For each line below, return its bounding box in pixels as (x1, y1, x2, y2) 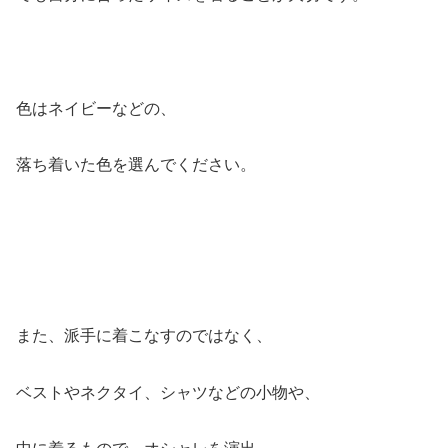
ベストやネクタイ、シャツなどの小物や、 (16, 383, 320, 401)
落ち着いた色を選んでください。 (16, 156, 256, 174)
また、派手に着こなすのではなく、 (16, 326, 272, 344)
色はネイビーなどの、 (16, 99, 176, 117)
